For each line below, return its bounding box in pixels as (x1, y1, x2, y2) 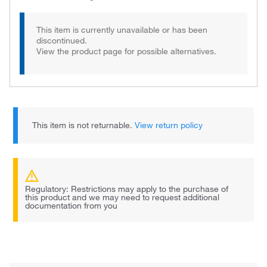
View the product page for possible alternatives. (36, 46, 216, 57)
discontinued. (36, 35, 87, 46)
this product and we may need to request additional (25, 192, 220, 203)
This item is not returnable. (32, 120, 135, 131)
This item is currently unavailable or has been (36, 24, 207, 35)
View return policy (135, 120, 203, 131)
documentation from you (25, 200, 118, 211)
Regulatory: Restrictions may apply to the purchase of (25, 184, 229, 194)
